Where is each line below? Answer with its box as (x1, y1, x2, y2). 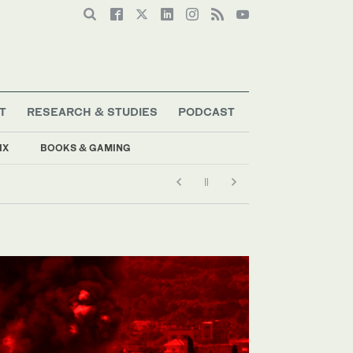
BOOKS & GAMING (40, 141, 131, 154)
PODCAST (177, 104, 235, 118)
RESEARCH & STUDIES (27, 104, 158, 118)
